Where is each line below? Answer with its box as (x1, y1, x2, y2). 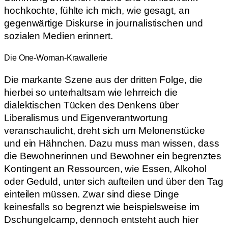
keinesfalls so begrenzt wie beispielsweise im (4, 201, 199, 212)
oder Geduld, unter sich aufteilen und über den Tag (4, 176, 223, 187)
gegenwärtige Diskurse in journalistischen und (4, 17, 203, 28)
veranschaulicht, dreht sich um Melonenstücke (4, 125, 205, 136)
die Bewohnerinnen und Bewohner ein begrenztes (4, 150, 221, 161)
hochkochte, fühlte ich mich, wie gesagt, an (4, 5, 190, 16)
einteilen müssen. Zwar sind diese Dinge (4, 188, 180, 199)
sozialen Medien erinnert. (4, 30, 113, 41)
